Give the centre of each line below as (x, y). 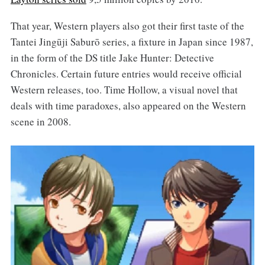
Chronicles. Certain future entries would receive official (126, 73)
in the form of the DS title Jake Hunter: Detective (112, 57)
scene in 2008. (41, 121)
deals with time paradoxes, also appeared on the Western (128, 105)
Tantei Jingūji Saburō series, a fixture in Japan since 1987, (132, 41)
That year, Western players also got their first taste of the (127, 25)
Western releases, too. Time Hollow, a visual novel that (124, 89)
